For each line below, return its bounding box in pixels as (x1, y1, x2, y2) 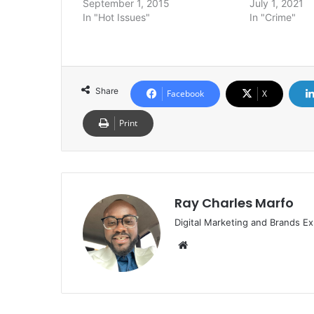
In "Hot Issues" (83, 11, 150, 23)
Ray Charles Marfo (175, 193, 294, 212)
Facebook (167, 87, 204, 100)
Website (191, 237, 231, 251)
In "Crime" (249, 11, 296, 23)
